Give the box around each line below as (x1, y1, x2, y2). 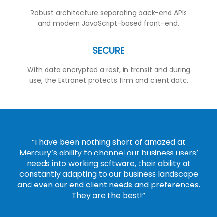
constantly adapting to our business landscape (19, 168, 198, 180)
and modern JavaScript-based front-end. (38, 18, 179, 28)
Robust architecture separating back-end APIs (30, 8, 187, 17)
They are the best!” (72, 189, 145, 201)
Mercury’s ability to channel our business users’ (19, 147, 198, 158)
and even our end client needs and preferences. (17, 179, 200, 190)
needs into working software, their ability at (26, 157, 191, 169)
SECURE (93, 44, 124, 57)
